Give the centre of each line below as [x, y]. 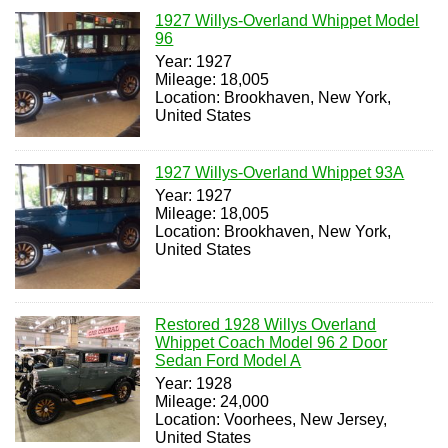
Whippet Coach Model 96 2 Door [271, 343]
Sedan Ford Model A [228, 361]
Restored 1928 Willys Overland [266, 325]
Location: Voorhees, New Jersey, [271, 420]
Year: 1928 [194, 384]
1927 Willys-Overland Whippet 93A [280, 172]
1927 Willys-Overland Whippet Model [287, 20]
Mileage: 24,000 [212, 402]
